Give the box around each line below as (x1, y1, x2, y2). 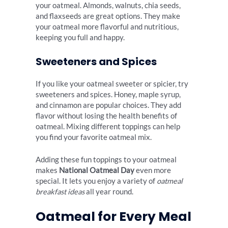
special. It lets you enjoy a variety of (36, 177, 157, 185)
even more (134, 166, 171, 175)
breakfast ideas (36, 187, 84, 196)
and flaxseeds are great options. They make (36, 12, 180, 21)
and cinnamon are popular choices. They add (36, 100, 181, 109)
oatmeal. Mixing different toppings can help (36, 122, 180, 131)
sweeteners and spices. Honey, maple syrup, (36, 90, 181, 99)
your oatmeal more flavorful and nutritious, (36, 22, 179, 32)
